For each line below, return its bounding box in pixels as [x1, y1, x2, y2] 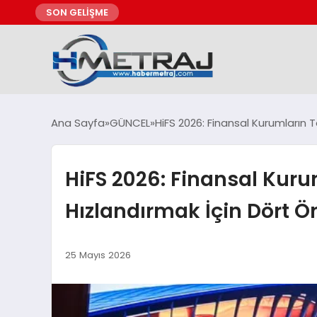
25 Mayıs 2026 [64, 248, 131, 262]
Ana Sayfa [51, 115, 105, 131]
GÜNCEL [110, 115, 150, 131]
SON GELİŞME [46, 6, 108, 19]
